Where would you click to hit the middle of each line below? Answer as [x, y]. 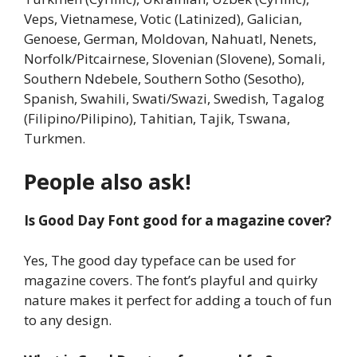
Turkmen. [55, 139]
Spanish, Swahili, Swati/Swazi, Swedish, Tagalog [174, 99]
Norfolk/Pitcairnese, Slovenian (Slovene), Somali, [175, 59]
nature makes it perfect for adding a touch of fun [178, 300]
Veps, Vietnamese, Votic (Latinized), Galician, [163, 19]
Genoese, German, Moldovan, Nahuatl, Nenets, [170, 39]
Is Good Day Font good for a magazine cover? [178, 220]
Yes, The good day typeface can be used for [160, 261]
